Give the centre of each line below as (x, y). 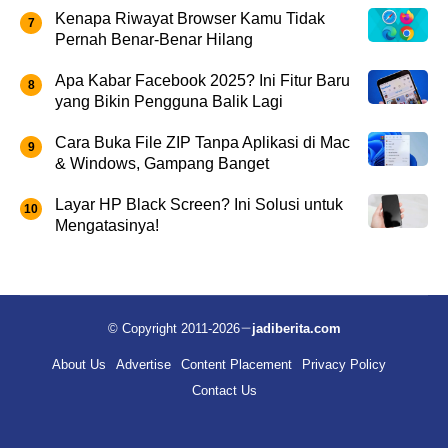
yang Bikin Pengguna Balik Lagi (169, 101)
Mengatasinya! (107, 225)
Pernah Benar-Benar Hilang (154, 39)
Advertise (143, 364)
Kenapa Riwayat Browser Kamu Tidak (190, 18)
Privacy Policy (344, 364)
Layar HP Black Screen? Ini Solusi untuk (199, 204)
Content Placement (236, 364)
